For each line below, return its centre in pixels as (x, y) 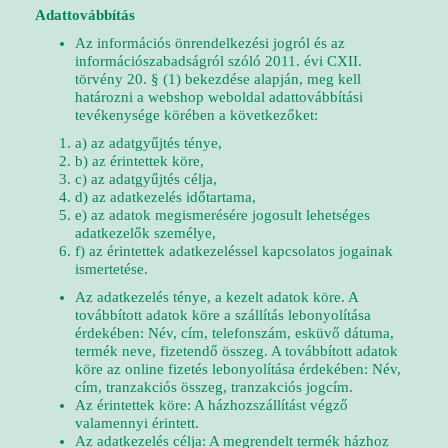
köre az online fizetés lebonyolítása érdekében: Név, (238, 369)
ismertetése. (111, 269)
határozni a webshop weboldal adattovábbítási (219, 97)
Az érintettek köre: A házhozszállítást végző (211, 405)
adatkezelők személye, (145, 233)
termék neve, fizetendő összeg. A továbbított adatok (236, 351)
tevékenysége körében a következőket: (196, 115)
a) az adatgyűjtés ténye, (148, 143)
